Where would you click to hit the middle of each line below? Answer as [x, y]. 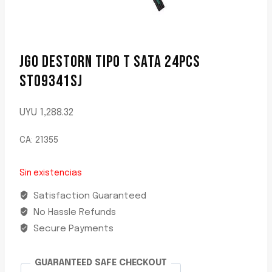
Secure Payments [72, 229]
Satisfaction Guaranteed [88, 196]
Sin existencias [51, 173]
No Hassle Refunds [73, 213]
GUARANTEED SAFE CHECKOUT [101, 263]
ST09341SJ [51, 81]
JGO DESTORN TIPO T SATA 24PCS [110, 62]
